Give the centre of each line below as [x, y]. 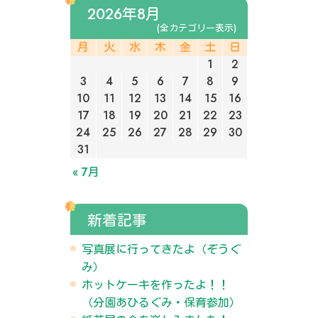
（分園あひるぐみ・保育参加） [161, 303]
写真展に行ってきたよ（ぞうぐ [161, 250]
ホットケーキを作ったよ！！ [155, 285]
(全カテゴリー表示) [197, 28]
